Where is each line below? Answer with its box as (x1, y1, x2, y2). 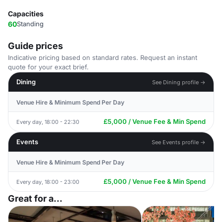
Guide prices (8, 41, 63, 51)
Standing (17, 20, 44, 28)
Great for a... (8, 193, 62, 204)
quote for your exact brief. (8, 63, 89, 71)
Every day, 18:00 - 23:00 (16, 178, 79, 185)
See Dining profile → (152, 78, 206, 86)
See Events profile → (152, 138, 206, 146)
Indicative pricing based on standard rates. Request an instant (8, 54, 197, 61)
